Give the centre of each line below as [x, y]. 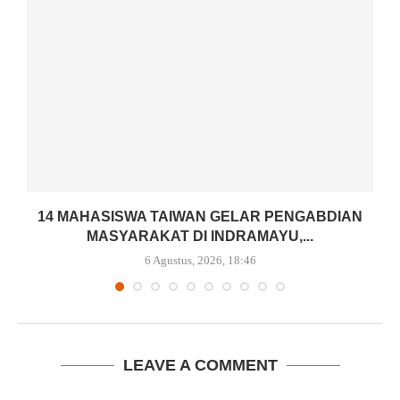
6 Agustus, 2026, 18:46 [200, 261]
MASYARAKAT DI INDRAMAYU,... [200, 237]
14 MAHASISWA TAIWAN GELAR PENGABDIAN [200, 217]
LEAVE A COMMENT [200, 366]
